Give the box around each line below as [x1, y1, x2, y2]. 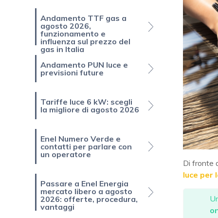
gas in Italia [40, 44, 84, 54]
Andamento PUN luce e [40, 60, 128, 70]
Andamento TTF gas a [40, 13, 127, 23]
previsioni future [40, 68, 104, 78]
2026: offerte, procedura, [40, 194, 138, 204]
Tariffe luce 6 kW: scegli [40, 97, 132, 107]
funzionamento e [40, 29, 106, 39]
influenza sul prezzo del [40, 36, 130, 47]
